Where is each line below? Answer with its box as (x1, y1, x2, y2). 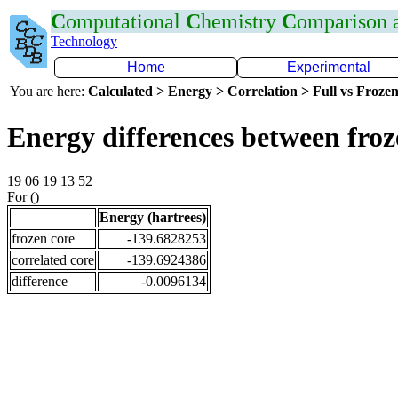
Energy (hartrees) (99, 209, 206, 225)
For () (7, 188, 39, 204)
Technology (51, 34, 117, 49)
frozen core (12, 230, 75, 246)
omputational (66, 10, 186, 33)
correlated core (12, 251, 94, 267)
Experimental (287, 60, 370, 75)
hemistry (201, 10, 282, 33)
